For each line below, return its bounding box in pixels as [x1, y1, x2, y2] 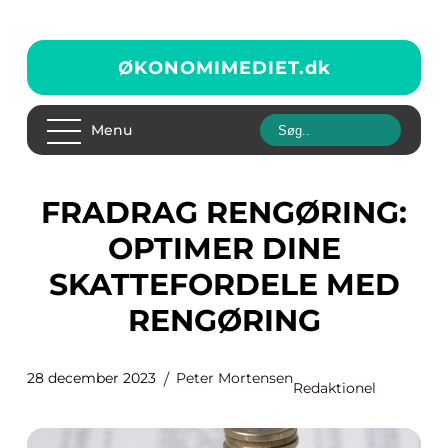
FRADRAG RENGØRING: [41, 194, 60, 231]
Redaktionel [293, 379, 376, 397]
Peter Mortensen [176, 369, 293, 387]
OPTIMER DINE [107, 230, 341, 267]
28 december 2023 [27, 369, 156, 387]
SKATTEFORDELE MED [48, 266, 400, 303]
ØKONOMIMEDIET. [117, 56, 305, 79]
